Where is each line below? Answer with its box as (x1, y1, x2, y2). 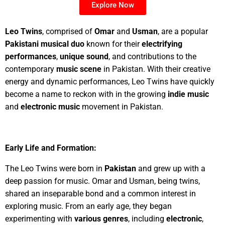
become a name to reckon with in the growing (5, 89, 168, 99)
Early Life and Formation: (5, 143, 96, 153)
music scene (56, 64, 101, 74)
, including (128, 213, 166, 223)
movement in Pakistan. (80, 101, 165, 111)
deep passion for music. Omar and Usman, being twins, (5, 176, 200, 186)
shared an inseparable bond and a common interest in (5, 188, 196, 198)
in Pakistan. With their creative (101, 64, 210, 74)
